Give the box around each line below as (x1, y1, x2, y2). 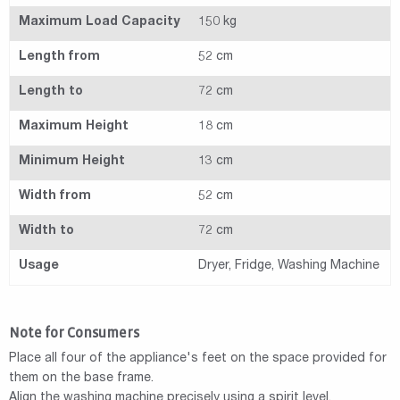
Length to (19, 85, 83, 98)
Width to (19, 224, 74, 237)
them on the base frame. (9, 371, 154, 385)
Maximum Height (19, 120, 129, 133)
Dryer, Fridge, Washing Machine (198, 259, 379, 272)
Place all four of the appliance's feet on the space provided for (9, 352, 387, 365)
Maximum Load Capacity (19, 15, 180, 29)
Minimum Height (19, 154, 125, 168)
